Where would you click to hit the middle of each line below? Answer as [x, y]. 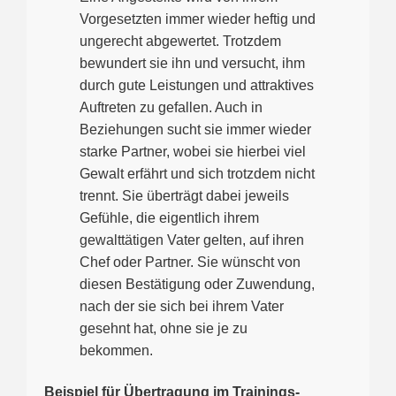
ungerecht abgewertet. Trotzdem [180, 41]
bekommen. [116, 350]
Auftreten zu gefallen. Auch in [171, 107]
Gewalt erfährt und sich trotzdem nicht [197, 173]
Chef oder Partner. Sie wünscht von [190, 262]
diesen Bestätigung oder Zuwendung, [197, 284]
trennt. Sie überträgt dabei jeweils [184, 195]
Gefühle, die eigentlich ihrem [169, 217]
